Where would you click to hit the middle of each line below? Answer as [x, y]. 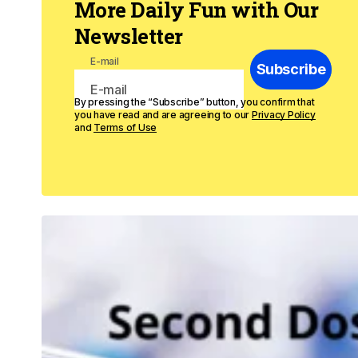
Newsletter [129, 36]
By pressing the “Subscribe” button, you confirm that [195, 102]
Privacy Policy [283, 115]
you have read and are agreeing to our [163, 115]
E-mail [105, 62]
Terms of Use [125, 128]
